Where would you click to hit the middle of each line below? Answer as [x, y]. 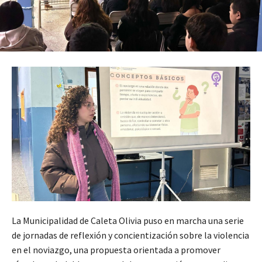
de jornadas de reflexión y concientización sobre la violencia [130, 235]
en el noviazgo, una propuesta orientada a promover [116, 249]
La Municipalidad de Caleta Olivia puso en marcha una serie [128, 220]
